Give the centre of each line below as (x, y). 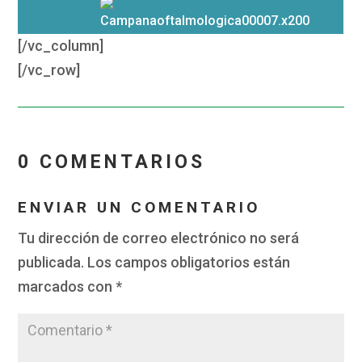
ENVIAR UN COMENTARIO (139, 208)
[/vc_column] (61, 46)
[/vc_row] (49, 70)
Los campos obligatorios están (189, 263)
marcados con (67, 287)
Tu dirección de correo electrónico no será (159, 238)
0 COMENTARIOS (112, 162)
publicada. (51, 263)
